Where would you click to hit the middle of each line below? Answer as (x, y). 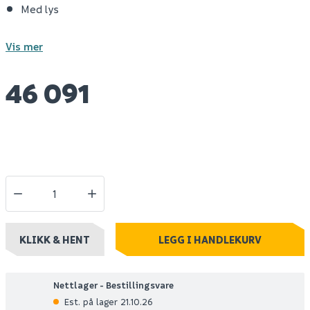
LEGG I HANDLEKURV (210, 239)
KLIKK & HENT (55, 239)
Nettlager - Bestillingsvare (113, 285)
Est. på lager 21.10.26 (109, 301)
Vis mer (24, 46)
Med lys (40, 9)
